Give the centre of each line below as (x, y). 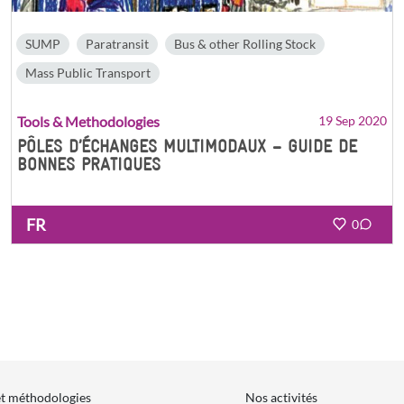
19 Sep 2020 (353, 120)
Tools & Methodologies (88, 121)
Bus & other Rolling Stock (245, 43)
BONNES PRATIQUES (89, 164)
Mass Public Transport (88, 72)
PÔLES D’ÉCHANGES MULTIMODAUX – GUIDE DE (187, 146)
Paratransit (117, 43)
